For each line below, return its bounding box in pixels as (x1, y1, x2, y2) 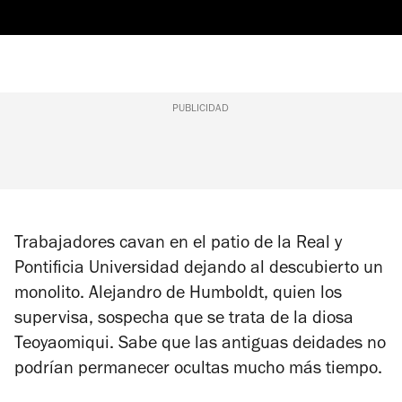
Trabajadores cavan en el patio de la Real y (14, 235, 342, 254)
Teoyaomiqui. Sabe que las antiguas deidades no (14, 336, 386, 354)
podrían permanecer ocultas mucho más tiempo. (14, 361, 382, 380)
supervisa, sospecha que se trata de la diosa (14, 310, 354, 329)
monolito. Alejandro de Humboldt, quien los (14, 285, 342, 304)
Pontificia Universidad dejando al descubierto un (14, 260, 383, 279)
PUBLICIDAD (172, 103, 230, 115)
